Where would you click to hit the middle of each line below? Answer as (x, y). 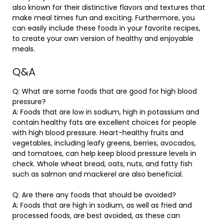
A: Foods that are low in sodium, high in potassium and (106, 112)
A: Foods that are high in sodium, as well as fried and (102, 205)
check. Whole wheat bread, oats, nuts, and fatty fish (102, 164)
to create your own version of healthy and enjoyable (103, 38)
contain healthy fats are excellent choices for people (104, 122)
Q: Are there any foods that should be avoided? (94, 195)
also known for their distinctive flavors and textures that (109, 7)
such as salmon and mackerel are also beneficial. (98, 174)
